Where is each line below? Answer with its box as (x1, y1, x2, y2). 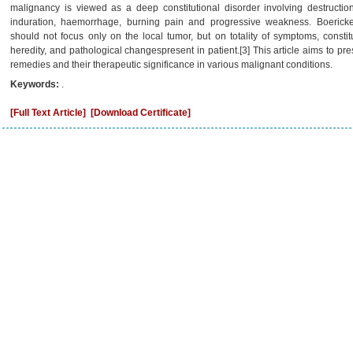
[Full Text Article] (10, 107, 86, 118)
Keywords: (10, 79, 61, 90)
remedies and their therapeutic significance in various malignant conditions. (10, 59, 333, 70)
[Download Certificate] (91, 107, 191, 118)
